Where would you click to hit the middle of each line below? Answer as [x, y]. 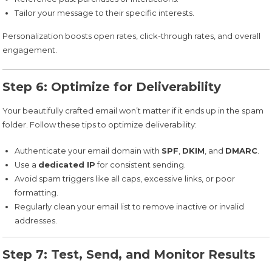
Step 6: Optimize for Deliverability [112, 87]
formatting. [37, 193]
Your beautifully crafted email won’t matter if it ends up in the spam [133, 111]
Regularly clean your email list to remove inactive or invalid [130, 207]
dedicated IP [67, 165]
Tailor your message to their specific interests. [105, 13]
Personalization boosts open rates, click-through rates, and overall [132, 36]
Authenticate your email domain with [88, 151]
